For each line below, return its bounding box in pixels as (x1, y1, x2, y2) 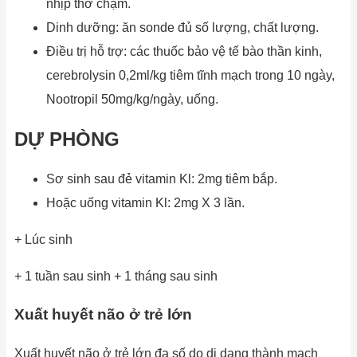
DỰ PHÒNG (14, 127, 120, 150)
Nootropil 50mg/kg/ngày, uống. (46, 92, 218, 106)
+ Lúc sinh (14, 232, 73, 246)
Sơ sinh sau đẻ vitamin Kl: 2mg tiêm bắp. (46, 171, 277, 186)
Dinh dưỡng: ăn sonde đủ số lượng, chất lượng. (46, 20, 319, 34)
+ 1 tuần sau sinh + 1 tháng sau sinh (14, 269, 218, 283)
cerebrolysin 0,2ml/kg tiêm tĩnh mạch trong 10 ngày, (46, 68, 335, 82)
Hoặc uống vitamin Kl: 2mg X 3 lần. (46, 195, 245, 210)
